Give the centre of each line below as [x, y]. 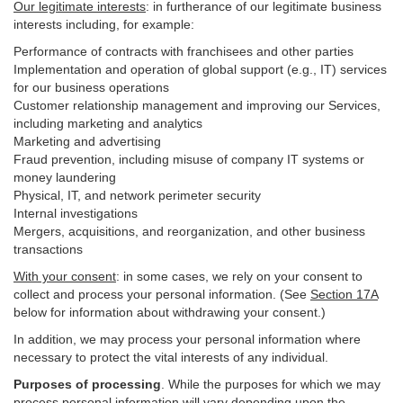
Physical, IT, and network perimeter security [137, 195]
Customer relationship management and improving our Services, [197, 105]
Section [333, 294]
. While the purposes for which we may [271, 384]
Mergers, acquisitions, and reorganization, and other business [189, 231]
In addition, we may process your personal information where [187, 339]
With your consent [65, 276]
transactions [48, 249]
